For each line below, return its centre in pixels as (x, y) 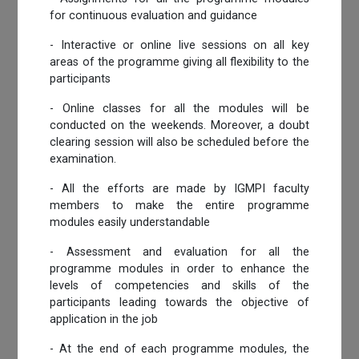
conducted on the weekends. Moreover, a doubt (179, 125)
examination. (83, 159)
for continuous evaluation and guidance (154, 15)
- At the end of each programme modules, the (179, 349)
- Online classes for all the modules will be (179, 108)
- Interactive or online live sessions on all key (179, 45)
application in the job (104, 319)
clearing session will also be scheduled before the (179, 142)
